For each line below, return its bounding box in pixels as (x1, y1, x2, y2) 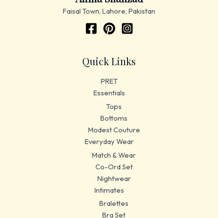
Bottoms (100, 113, 127, 123)
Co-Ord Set (95, 162, 133, 171)
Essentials (93, 88, 125, 98)
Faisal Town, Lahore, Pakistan (63, 6, 155, 16)
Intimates (94, 185, 124, 195)
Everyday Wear (84, 136, 134, 146)
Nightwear (97, 173, 131, 183)
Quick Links (82, 54, 136, 68)
